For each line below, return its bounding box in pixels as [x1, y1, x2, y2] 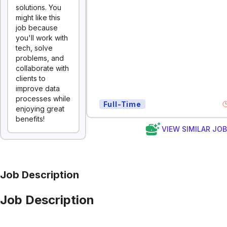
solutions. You [16, 3, 61, 12]
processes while [16, 94, 70, 103]
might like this [16, 13, 60, 22]
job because [16, 23, 58, 32]
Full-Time [103, 100, 141, 108]
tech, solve [16, 44, 53, 52]
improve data [16, 84, 60, 93]
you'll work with [16, 33, 68, 42]
